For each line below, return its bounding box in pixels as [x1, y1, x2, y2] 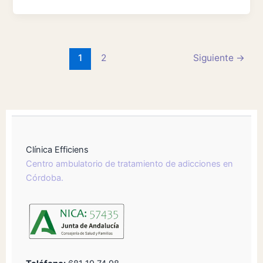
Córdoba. [26, 173, 63, 184]
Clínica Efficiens [26, 144, 89, 156]
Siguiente [193, 52, 236, 64]
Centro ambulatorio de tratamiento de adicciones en [26, 159, 233, 170]
